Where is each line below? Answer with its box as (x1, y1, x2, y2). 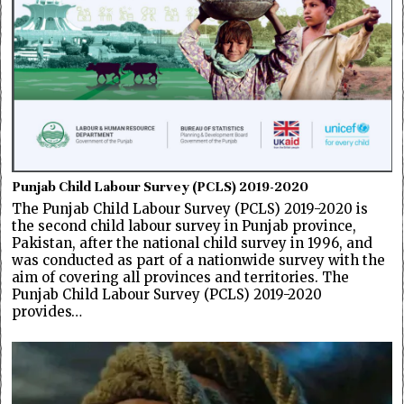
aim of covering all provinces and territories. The (12, 268, 350, 286)
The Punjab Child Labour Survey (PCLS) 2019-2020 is (12, 199, 369, 217)
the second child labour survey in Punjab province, (12, 216, 357, 234)
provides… (12, 302, 83, 320)
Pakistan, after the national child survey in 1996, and (12, 234, 373, 252)
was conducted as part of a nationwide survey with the (12, 251, 386, 269)
